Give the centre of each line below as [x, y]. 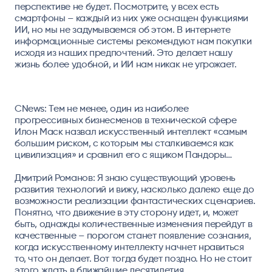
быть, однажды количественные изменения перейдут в [133, 223]
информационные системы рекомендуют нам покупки [133, 41]
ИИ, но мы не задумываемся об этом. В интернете [122, 30]
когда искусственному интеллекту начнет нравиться [129, 246]
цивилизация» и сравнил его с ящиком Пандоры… [123, 154]
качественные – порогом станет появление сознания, [133, 235]
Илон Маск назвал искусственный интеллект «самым [131, 131]
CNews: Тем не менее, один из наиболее [101, 108]
